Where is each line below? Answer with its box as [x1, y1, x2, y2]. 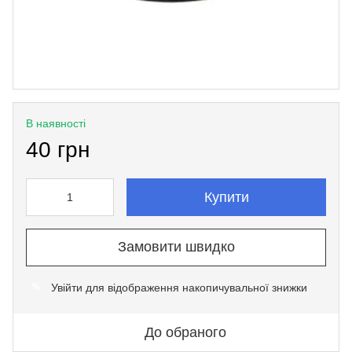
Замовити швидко [117, 239, 235, 255]
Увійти [51, 280, 82, 294]
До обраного [145, 324, 226, 340]
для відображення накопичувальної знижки [82, 280, 307, 294]
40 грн [26, 137, 90, 162]
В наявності [26, 116, 86, 130]
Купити [203, 189, 249, 205]
